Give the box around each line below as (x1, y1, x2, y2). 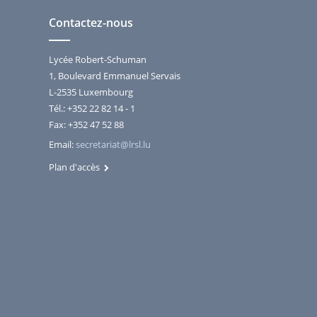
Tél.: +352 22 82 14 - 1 (48, 102, 135, 115)
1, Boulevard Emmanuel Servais (48, 69, 180, 82)
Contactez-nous (48, 15, 133, 30)
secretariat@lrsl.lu (75, 138, 151, 151)
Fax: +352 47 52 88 (48, 118, 124, 131)
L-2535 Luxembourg (48, 86, 133, 98)
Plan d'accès (48, 161, 104, 173)
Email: (48, 138, 76, 151)
